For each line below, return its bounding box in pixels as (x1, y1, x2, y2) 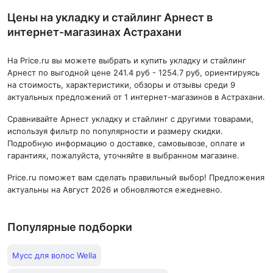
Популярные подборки (7, 221, 132, 233)
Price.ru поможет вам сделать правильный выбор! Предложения (7, 172, 264, 182)
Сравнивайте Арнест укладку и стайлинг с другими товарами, (7, 114, 253, 124)
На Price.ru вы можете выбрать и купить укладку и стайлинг (7, 55, 246, 65)
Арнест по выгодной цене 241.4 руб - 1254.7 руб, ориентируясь (7, 68, 260, 77)
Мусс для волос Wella (12, 250, 96, 260)
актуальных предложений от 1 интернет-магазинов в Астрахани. (7, 92, 265, 102)
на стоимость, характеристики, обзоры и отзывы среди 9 (7, 80, 235, 90)
